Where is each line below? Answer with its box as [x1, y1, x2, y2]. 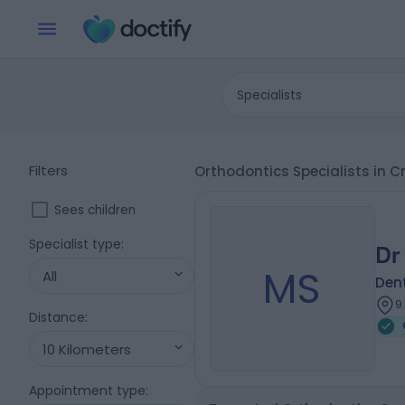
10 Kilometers [42, 339, 131, 359]
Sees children [54, 201, 136, 219]
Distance [29, 308, 85, 326]
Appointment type [29, 381, 146, 400]
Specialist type [29, 235, 121, 253]
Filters [29, 161, 68, 180]
